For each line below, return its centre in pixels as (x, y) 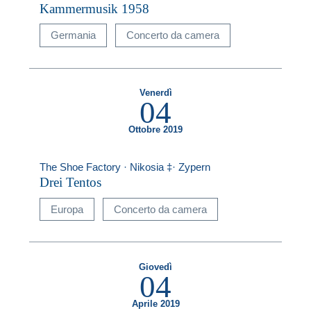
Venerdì (155, 93)
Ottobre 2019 (155, 129)
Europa (67, 209)
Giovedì (155, 267)
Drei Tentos (71, 183)
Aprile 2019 (155, 304)
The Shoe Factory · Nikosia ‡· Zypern (125, 167)
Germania (74, 35)
